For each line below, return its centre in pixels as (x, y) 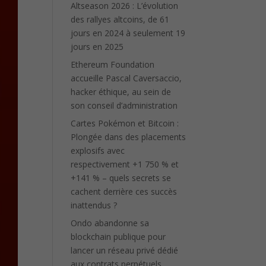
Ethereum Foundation (113, 64)
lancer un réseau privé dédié (125, 250)
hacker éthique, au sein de (121, 92)
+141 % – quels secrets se (121, 178)
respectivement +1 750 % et (125, 164)
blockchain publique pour (118, 237)
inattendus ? (94, 205)
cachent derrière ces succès (124, 191)
